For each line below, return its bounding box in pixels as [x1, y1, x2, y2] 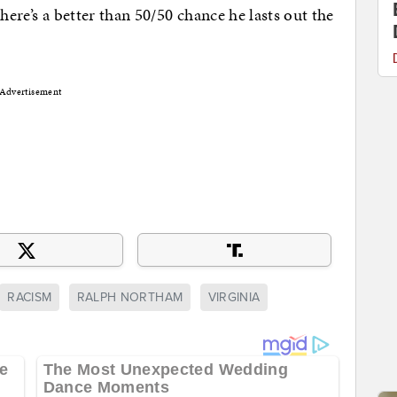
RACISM [7, 290, 52, 306]
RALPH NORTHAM [76, 290, 183, 306]
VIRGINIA [207, 290, 261, 306]
